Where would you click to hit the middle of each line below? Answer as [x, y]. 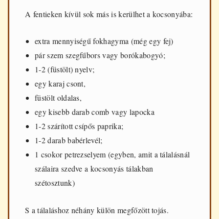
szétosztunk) [55, 183]
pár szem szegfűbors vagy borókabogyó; [100, 55]
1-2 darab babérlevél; [69, 140]
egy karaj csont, [60, 84]
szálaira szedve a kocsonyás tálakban [94, 169]
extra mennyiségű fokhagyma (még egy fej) [104, 41]
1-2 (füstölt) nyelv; [65, 69]
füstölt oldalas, [58, 98]
